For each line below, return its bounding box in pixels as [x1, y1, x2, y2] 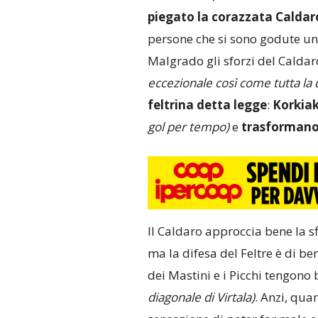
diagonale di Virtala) [147, 289, 255, 306]
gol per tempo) [147, 119, 229, 136]
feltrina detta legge [147, 97, 267, 114]
